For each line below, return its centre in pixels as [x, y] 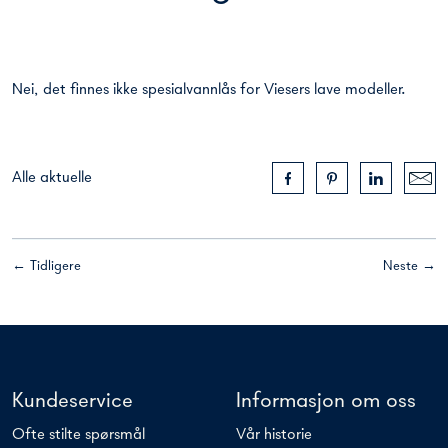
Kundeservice [72, 401]
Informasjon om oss [326, 401]
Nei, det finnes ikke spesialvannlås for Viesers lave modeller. [209, 90]
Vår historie [274, 435]
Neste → [409, 266]
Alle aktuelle [52, 178]
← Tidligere [46, 266]
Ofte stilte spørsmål [78, 435]
